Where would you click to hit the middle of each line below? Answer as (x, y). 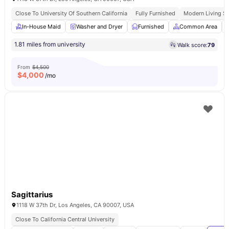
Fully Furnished (155, 13)
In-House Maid (41, 27)
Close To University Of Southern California (71, 13)
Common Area (198, 27)
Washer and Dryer (99, 27)
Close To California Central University (65, 219)
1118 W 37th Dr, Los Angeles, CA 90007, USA (75, 205)
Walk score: (192, 45)
